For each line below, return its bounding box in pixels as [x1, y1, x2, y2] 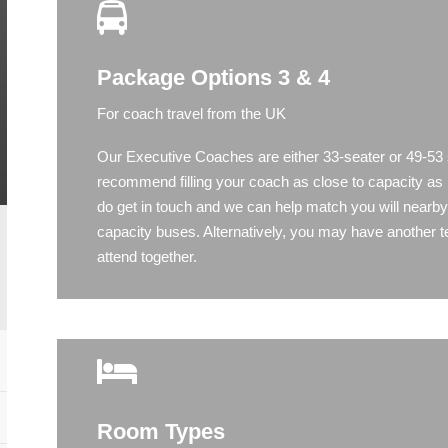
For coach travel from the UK [97, 104, 287, 122]
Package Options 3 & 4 [97, 64, 331, 90]
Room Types [97, 418, 226, 444]
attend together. [97, 247, 198, 265]
